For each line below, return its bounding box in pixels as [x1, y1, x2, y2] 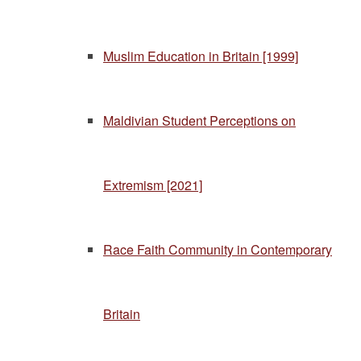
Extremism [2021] [103, 176, 202, 194]
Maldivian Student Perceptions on [103, 111, 296, 130]
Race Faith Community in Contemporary [103, 240, 332, 259]
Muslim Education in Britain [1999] [103, 47, 298, 65]
